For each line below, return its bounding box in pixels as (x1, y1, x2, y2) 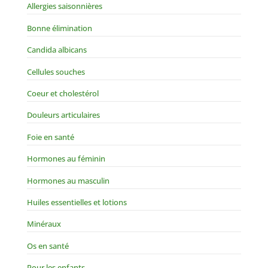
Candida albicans (26, 44, 87, 56)
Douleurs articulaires (26, 109, 100, 121)
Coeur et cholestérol (26, 87, 99, 99)
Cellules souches (26, 66, 85, 77)
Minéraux (26, 218, 61, 230)
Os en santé (26, 240, 69, 251)
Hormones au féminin (26, 153, 105, 165)
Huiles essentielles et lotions (26, 196, 127, 208)
